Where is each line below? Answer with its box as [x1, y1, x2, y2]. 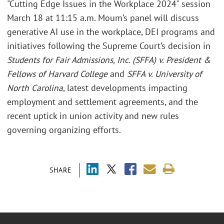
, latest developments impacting [63, 81, 187, 93]
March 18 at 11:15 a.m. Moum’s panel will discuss [7, 11, 199, 23]
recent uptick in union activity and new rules [7, 109, 179, 121]
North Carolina [7, 81, 63, 93]
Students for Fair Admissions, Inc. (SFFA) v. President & [7, 53, 210, 65]
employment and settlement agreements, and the [7, 95, 198, 107]
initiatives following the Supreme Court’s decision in [7, 39, 210, 51]
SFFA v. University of [127, 67, 202, 79]
